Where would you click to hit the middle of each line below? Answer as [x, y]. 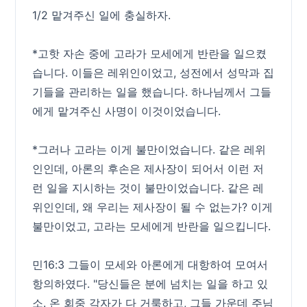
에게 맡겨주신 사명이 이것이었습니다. [127, 111]
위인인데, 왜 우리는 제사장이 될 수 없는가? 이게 [153, 207]
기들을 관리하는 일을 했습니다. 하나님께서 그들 [152, 92]
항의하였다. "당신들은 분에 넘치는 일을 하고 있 [150, 284]
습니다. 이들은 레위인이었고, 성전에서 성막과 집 [153, 73]
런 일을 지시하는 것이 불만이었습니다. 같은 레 [148, 188]
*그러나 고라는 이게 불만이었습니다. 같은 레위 [149, 149]
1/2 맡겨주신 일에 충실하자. [102, 15]
